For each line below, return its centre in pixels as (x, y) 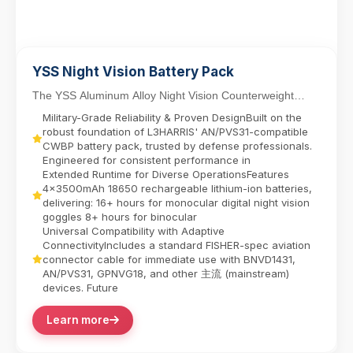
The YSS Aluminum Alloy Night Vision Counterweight (163, 95)
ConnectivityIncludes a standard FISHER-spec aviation (176, 245)
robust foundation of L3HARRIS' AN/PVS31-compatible (175, 131)
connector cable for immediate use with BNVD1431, (169, 259)
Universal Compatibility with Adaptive (134, 230)
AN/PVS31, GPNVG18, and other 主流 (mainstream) (166, 273)
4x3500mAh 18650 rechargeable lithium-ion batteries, (177, 188)
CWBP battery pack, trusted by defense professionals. (177, 145)
